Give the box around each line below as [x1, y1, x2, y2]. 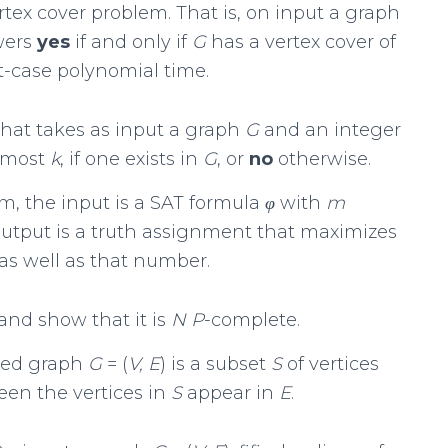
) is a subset [160, 353, 271, 375]
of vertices [287, 353, 379, 375]
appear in [187, 382, 279, 404]
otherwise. [278, 148, 371, 170]
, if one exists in [60, 148, 203, 170]
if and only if [75, 31, 192, 53]
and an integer [264, 119, 401, 141]
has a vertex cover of [211, 31, 396, 53]
